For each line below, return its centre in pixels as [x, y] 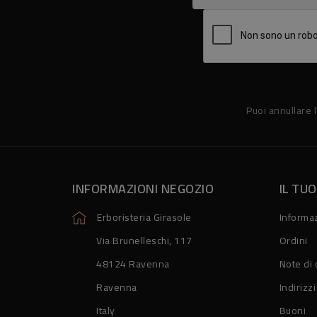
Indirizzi [297, 287]
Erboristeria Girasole [144, 217]
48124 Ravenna [133, 264]
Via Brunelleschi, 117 [144, 240]
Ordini [293, 240]
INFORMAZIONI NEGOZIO [143, 188]
